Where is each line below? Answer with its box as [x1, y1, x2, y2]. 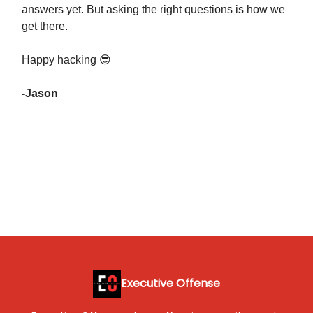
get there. [22, 20, 68, 33]
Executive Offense [121, 275, 220, 292]
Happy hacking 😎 [22, 54, 111, 66]
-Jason [22, 87, 58, 100]
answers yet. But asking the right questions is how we [22, 3, 285, 16]
